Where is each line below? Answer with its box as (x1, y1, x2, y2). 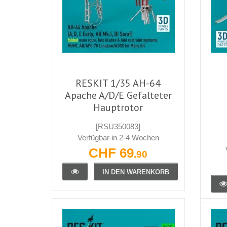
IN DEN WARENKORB (102, 168, 169, 176)
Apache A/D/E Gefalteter (64, 88, 172, 102)
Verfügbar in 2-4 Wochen (77, 133, 159, 142)
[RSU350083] (96, 122, 141, 131)
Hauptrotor (93, 100, 143, 114)
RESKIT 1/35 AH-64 (75, 76, 161, 90)
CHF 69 (89, 145, 134, 160)
